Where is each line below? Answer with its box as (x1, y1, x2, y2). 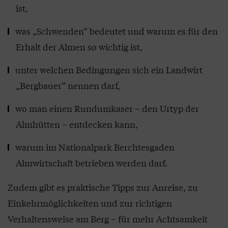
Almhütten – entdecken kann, (16, 118, 138, 130)
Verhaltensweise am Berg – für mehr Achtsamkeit (8, 212, 208, 225)
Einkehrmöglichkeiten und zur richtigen (8, 196, 172, 209)
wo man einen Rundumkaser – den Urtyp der (15, 102, 199, 115)
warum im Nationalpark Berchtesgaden (15, 140, 175, 153)
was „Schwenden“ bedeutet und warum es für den (15, 24, 218, 37)
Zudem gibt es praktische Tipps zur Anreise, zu (8, 181, 198, 193)
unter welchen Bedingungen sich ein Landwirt (15, 63, 203, 76)
